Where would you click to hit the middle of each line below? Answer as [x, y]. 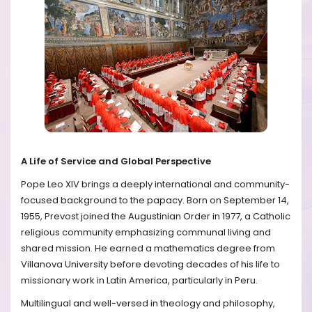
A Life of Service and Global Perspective [116, 161]
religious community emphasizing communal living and [146, 232]
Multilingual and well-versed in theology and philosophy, [148, 304]
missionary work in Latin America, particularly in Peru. [139, 280]
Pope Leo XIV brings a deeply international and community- [155, 184]
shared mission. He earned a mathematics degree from [148, 248]
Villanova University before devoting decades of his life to [150, 264]
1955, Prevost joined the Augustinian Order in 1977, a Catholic [156, 216]
